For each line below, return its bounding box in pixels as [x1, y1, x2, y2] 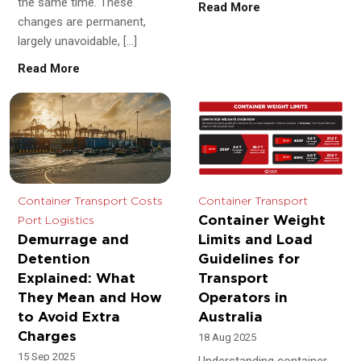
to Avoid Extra [18, 309, 120, 324]
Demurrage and [18, 232, 129, 247]
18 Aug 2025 [198, 330, 256, 343]
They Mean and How [18, 290, 162, 305]
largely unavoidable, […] [18, 34, 137, 49]
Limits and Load [198, 232, 313, 247]
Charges [18, 329, 77, 343]
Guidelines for [198, 251, 300, 266]
